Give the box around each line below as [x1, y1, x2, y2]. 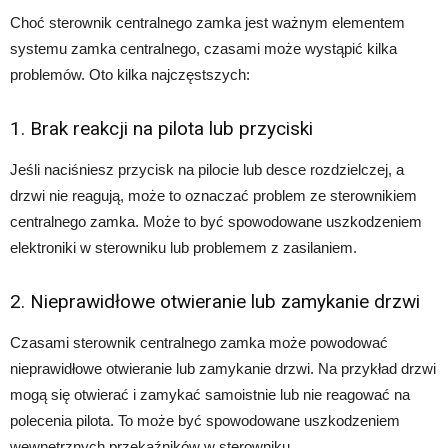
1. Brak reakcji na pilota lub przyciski [10, 116, 313, 140]
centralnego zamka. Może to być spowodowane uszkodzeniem [10, 212, 422, 230]
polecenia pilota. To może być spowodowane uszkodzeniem [10, 411, 400, 429]
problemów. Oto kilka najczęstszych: [10, 65, 250, 83]
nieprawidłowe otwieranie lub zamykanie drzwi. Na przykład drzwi [10, 359, 436, 377]
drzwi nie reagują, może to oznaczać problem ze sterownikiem [10, 186, 417, 204]
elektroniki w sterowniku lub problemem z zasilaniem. [10, 238, 357, 256]
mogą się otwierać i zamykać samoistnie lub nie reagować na [10, 385, 410, 403]
